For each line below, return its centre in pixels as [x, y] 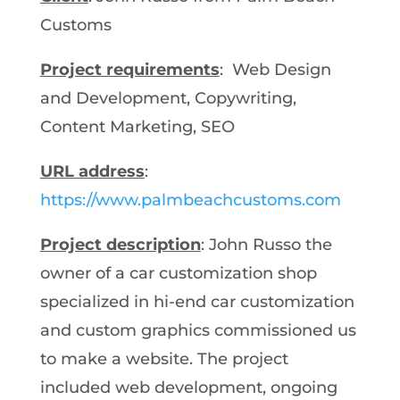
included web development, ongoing [188, 387]
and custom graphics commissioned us [198, 330]
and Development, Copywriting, [168, 98]
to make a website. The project [164, 358]
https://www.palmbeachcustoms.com [190, 200]
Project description [120, 244]
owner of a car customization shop [178, 273]
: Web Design [275, 69]
